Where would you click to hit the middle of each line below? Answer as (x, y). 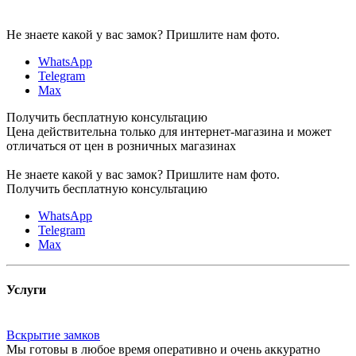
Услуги (26, 290)
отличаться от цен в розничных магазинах (121, 145)
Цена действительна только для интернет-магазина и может (169, 131)
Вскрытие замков (53, 335)
